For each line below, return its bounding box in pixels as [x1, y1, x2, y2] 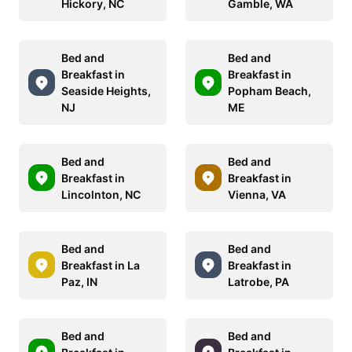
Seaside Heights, [61, 83, 151, 97]
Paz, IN [61, 274, 97, 288]
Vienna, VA [228, 187, 286, 201]
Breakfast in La [61, 258, 140, 272]
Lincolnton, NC [61, 187, 141, 201]
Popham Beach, [228, 83, 311, 97]
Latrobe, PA [228, 274, 289, 288]
